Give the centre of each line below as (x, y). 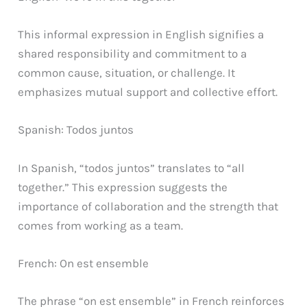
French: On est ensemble (84, 263)
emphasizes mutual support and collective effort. (148, 92)
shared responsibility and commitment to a (133, 54)
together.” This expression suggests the (123, 187)
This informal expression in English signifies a (141, 35)
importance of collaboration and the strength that (148, 206)
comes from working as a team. (101, 225)
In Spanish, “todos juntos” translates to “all (132, 168)
